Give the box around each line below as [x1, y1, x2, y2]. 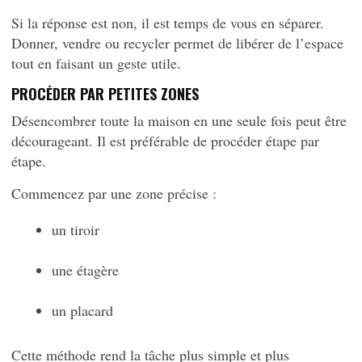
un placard [52, 301, 113, 320]
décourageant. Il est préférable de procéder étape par [11, 131, 319, 150]
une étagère [52, 260, 119, 280]
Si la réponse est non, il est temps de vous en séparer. [11, 13, 324, 32]
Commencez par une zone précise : [11, 183, 217, 203]
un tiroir [52, 220, 99, 239]
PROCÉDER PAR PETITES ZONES [11, 83, 199, 104]
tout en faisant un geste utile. [11, 53, 181, 73]
